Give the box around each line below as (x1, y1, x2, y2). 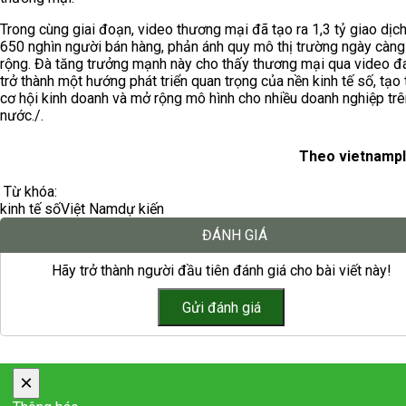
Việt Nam (61, 200, 118, 217)
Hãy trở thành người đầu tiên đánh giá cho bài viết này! (51, 262, 391, 279)
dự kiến (118, 200, 164, 217)
